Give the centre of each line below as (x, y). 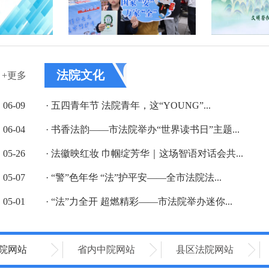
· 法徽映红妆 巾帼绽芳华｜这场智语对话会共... (144, 153)
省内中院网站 (106, 249)
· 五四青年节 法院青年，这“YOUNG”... (128, 105)
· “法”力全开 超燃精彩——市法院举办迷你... (139, 201)
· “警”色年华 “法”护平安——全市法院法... (134, 177)
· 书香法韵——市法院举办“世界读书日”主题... (143, 129)
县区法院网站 (205, 249)
